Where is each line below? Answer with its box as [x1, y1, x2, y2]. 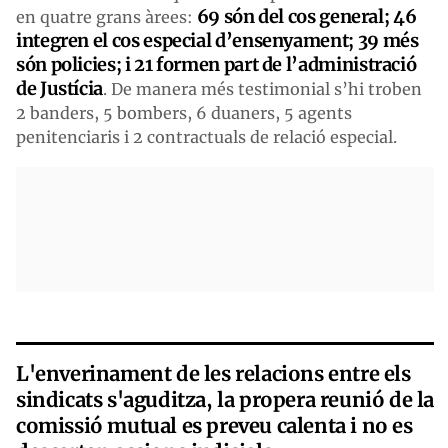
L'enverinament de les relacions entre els [16, 360, 411, 386]
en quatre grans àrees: [16, 6, 193, 27]
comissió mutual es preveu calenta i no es [16, 412, 413, 438]
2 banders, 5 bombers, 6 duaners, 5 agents [16, 102, 352, 123]
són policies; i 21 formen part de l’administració [16, 52, 417, 76]
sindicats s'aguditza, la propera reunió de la [16, 386, 435, 412]
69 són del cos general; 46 [193, 4, 417, 28]
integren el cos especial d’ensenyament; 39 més [16, 28, 419, 52]
